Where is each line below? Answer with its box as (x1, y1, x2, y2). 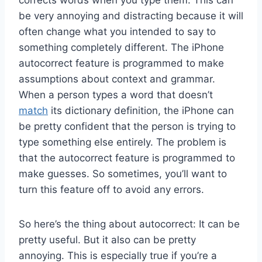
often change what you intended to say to (19, 25, 216, 37)
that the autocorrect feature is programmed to (19, 151, 235, 164)
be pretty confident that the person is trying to (19, 120, 236, 132)
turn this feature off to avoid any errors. (19, 183, 204, 195)
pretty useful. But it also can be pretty (19, 233, 196, 246)
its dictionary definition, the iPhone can (48, 104, 234, 116)
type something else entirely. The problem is (19, 136, 226, 148)
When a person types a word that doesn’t (19, 88, 213, 101)
